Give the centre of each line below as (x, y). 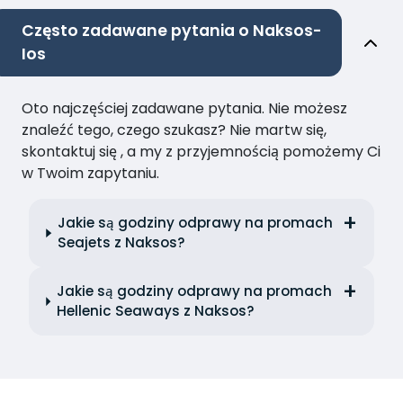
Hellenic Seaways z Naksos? (156, 311)
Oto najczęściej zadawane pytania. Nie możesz (184, 109)
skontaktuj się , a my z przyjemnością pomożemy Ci (201, 152)
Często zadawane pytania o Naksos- (172, 31)
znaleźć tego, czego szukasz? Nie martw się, (174, 130)
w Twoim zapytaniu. (90, 174)
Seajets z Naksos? (122, 243)
